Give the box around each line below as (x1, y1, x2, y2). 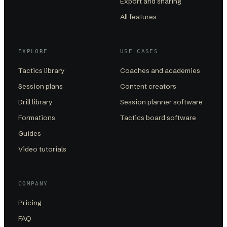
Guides (18, 129, 41, 137)
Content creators (120, 82, 176, 90)
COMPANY (18, 180, 48, 187)
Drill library (18, 97, 52, 106)
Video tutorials (18, 144, 66, 153)
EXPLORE (18, 48, 48, 55)
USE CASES (120, 48, 158, 55)
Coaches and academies (120, 66, 200, 74)
